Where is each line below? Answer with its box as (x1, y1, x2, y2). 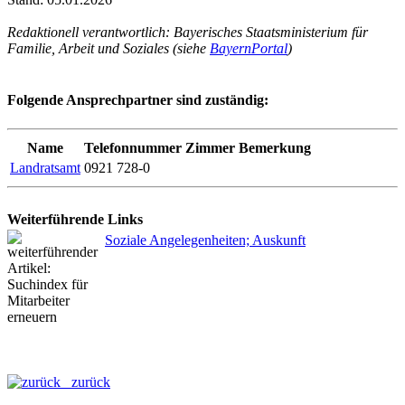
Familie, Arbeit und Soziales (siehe (7, 41, 210, 57)
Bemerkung (239, 139, 311, 155)
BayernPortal (210, 41, 287, 57)
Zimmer (185, 139, 235, 155)
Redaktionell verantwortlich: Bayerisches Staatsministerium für (7, 24, 368, 41)
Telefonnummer (84, 139, 182, 155)
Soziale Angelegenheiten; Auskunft (105, 231, 306, 248)
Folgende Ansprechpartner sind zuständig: (7, 92, 268, 108)
